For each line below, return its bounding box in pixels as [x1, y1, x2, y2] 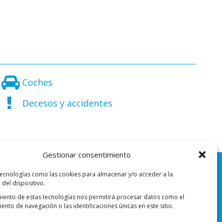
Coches [22, 76, 53, 88]
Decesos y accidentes [22, 97, 112, 109]
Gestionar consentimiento [42, 150, 131, 160]
